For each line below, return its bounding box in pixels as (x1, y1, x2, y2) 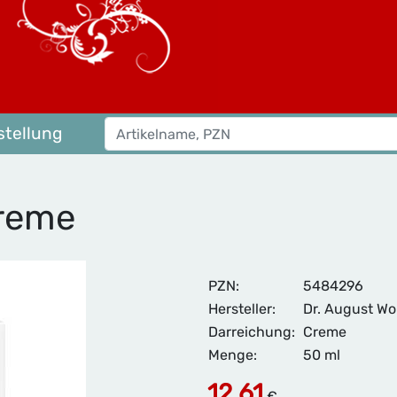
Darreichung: (208, 323, 295, 340)
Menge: (208, 346, 257, 363)
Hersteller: (208, 300, 276, 317)
